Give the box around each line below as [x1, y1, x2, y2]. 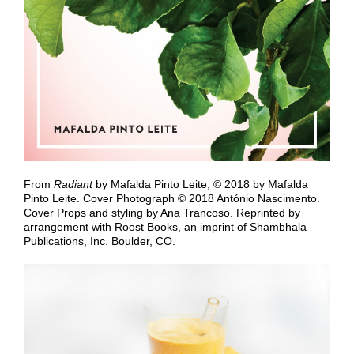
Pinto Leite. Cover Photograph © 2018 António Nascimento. [24, 192, 320, 205]
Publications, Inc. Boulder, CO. [24, 235, 175, 248]
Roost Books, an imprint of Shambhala [115, 220, 307, 234]
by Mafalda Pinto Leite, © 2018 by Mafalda [92, 178, 308, 191]
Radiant [54, 178, 92, 191]
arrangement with [24, 220, 111, 234]
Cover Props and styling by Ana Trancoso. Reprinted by [24, 206, 300, 220]
